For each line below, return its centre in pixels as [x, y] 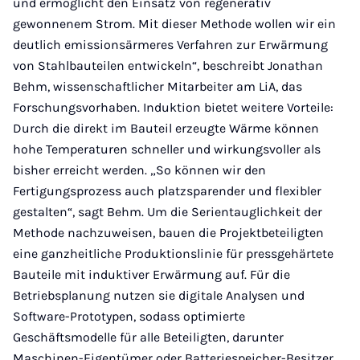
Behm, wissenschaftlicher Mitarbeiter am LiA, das [157, 86]
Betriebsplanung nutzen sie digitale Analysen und [159, 295]
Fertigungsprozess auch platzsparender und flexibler [167, 191]
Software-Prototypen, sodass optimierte [129, 316]
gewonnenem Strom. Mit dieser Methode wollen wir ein [174, 24]
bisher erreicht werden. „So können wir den [139, 170]
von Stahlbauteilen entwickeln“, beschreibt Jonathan [168, 65]
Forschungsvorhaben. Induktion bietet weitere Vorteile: [173, 107]
